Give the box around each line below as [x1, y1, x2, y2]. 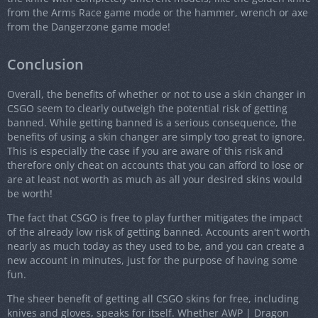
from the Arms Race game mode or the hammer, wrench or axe [7, 6, 308, 20]
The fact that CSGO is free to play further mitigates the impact [7, 211, 302, 225]
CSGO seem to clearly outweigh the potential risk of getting [7, 102, 287, 116]
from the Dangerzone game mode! [7, 20, 170, 34]
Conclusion [7, 55, 84, 75]
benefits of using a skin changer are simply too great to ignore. [7, 130, 305, 144]
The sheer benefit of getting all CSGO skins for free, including [7, 292, 299, 306]
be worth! [7, 187, 53, 201]
